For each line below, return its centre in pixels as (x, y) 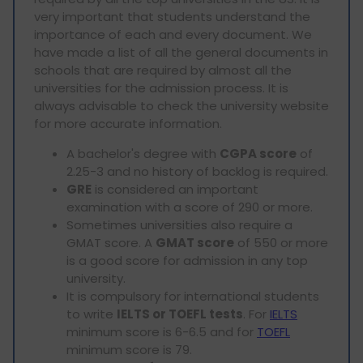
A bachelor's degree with (143, 153)
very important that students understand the (172, 16)
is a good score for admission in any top (187, 260)
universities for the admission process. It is (161, 88)
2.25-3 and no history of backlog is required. (197, 171)
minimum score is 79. (129, 349)
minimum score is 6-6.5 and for (162, 331)
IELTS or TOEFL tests (180, 314)
